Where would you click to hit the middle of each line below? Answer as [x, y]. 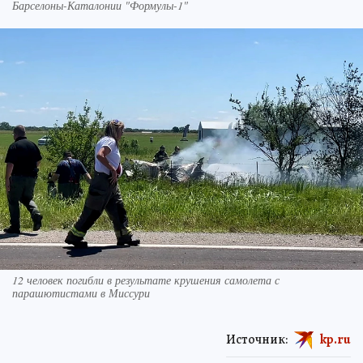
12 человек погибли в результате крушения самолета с [146, 280]
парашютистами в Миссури [81, 293]
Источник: [257, 339]
